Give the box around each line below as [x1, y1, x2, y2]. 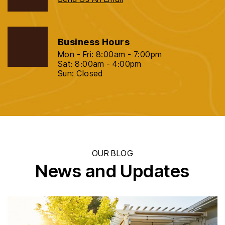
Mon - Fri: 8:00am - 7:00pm [58, 49, 162, 60]
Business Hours [58, 37, 130, 48]
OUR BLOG [91, 148, 134, 159]
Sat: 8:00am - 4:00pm [58, 59, 142, 69]
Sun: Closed [58, 68, 103, 79]
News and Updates [35, 160, 190, 182]
